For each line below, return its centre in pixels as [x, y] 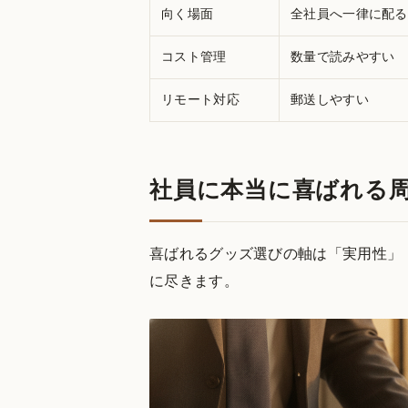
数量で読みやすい [343, 56]
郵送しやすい [330, 99]
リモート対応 [200, 99]
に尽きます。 [194, 280]
